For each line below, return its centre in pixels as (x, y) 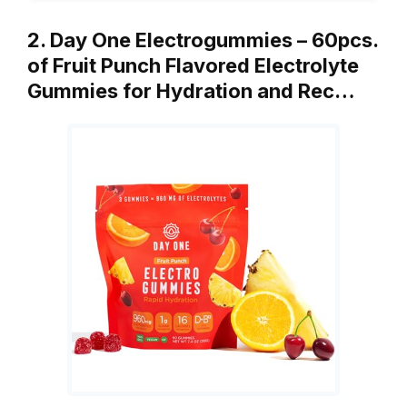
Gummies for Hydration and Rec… (191, 91)
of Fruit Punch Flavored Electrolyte (193, 66)
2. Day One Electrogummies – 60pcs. (203, 40)
